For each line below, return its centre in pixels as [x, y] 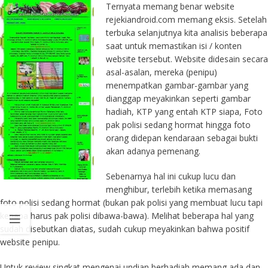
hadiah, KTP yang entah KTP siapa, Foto [184, 112]
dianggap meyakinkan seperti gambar [178, 99]
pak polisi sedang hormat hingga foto [178, 125]
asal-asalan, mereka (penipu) [162, 72]
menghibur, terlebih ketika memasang [179, 190]
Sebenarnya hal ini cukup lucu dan [171, 176]
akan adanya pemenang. [153, 151]
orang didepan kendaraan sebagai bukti [182, 138]
